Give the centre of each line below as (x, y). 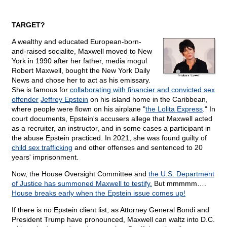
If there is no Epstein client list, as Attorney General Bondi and (110, 210)
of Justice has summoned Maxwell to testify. (82, 184)
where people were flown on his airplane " (79, 109)
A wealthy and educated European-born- (77, 42)
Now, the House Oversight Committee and (80, 174)
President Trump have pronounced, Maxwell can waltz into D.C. (113, 220)
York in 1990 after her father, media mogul (79, 61)
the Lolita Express (174, 109)
